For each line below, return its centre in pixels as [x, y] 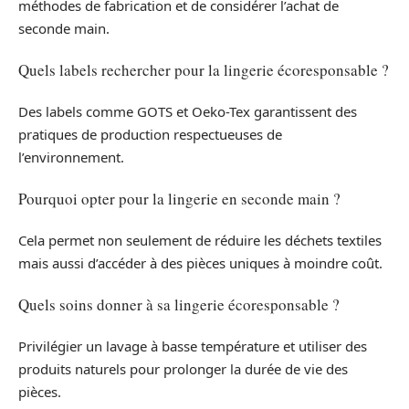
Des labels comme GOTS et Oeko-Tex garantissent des [188, 111]
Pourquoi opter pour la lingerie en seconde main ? [179, 199]
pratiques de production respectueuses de [150, 134]
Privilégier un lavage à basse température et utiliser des [193, 346]
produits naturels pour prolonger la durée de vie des [183, 368]
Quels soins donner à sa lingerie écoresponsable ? [179, 305]
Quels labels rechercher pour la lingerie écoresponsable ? [204, 70]
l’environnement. [71, 157]
